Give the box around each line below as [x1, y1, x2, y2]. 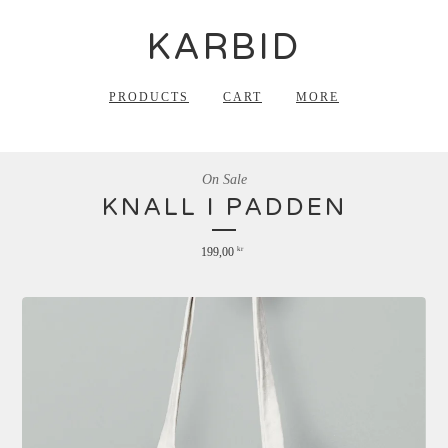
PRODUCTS [109, 90, 189, 104]
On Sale [201, 172, 247, 187]
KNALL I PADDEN [101, 193, 347, 222]
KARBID [147, 26, 301, 69]
